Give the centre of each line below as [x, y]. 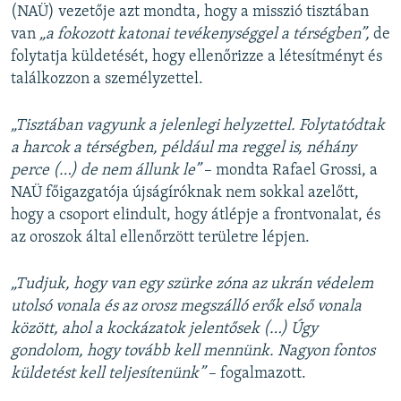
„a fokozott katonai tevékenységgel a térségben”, [205, 35]
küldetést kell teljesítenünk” [110, 374]
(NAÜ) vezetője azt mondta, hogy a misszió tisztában [190, 13]
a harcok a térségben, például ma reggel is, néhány [183, 149]
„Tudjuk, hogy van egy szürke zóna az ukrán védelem [192, 285]
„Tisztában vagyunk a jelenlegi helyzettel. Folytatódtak [198, 126]
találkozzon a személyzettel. [107, 80]
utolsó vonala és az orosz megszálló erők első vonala [186, 307]
